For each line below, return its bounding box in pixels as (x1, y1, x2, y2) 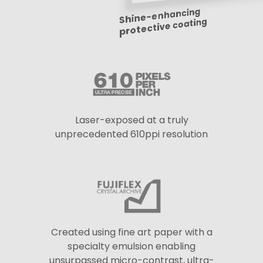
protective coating (119, 15, 207, 39)
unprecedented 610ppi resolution (55, 127, 208, 141)
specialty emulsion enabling (68, 240, 195, 254)
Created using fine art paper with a (50, 225, 213, 240)
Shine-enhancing (119, 5, 201, 27)
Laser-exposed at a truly (75, 113, 188, 127)
